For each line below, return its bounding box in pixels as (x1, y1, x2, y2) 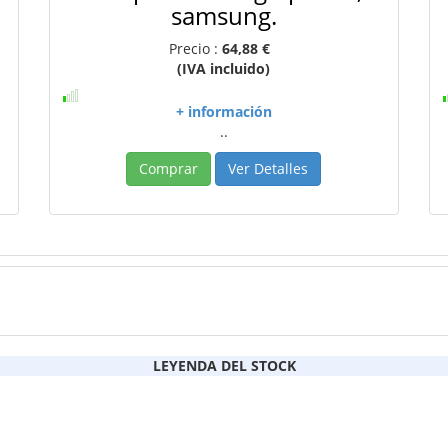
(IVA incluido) (177, 59, 271, 78)
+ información (175, 102, 272, 121)
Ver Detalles (228, 159, 309, 178)
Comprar (139, 159, 199, 178)
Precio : (169, 39, 223, 58)
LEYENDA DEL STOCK (152, 356, 296, 375)
